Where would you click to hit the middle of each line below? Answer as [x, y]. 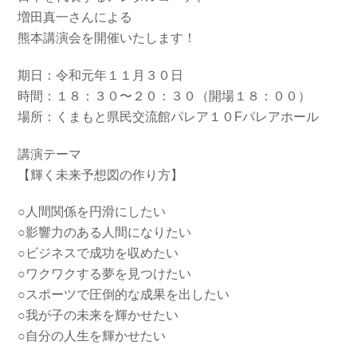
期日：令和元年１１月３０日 [101, 75]
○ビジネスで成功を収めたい [98, 253]
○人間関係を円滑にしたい [92, 212]
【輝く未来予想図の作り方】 [101, 175]
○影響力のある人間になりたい [105, 233]
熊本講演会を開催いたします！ [107, 37]
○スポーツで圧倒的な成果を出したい [124, 295]
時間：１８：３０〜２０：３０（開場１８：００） [165, 96]
